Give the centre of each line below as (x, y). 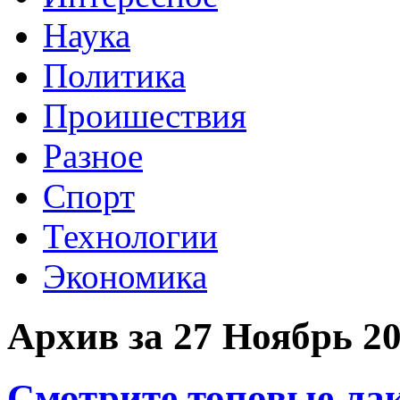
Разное (93, 155)
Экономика (125, 276)
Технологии (130, 236)
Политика (114, 75)
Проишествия (145, 115)
